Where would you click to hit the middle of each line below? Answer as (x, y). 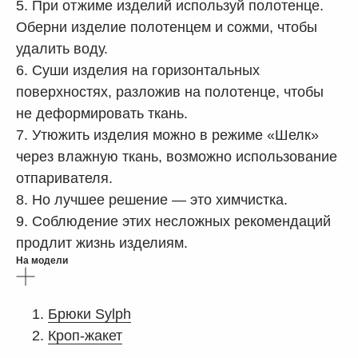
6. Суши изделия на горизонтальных (138, 71)
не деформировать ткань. (102, 114)
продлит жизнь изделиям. (102, 243)
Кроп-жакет (85, 336)
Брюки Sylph (89, 314)
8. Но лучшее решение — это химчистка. (152, 200)
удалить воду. (62, 49)
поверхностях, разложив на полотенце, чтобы (170, 92)
